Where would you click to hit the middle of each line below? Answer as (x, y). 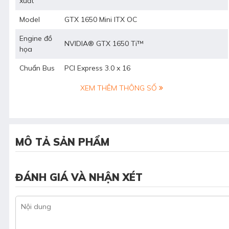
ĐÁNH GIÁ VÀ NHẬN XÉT (79, 177)
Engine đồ (36, 39)
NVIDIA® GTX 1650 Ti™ (104, 44)
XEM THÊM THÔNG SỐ (120, 88)
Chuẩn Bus (37, 68)
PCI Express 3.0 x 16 (97, 68)
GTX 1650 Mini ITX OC (101, 20)
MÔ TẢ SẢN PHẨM (62, 142)
